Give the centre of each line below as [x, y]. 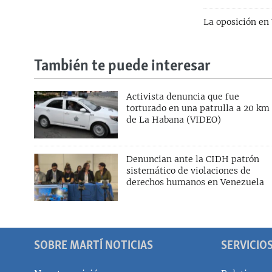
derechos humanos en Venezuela [195, 182]
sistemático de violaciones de [188, 171]
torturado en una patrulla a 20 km [198, 108]
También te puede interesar [122, 67]
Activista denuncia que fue [182, 97]
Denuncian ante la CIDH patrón [192, 159]
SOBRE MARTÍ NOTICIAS [93, 246]
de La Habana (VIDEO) [173, 120]
